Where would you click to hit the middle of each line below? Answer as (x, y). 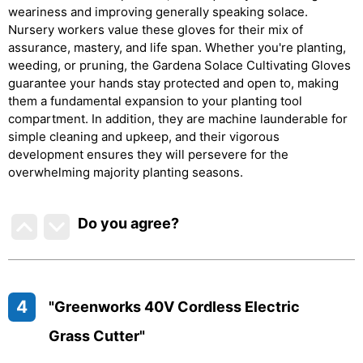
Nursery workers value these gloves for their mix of (156, 30)
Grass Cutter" (96, 336)
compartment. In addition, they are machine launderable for (178, 119)
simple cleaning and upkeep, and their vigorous (144, 137)
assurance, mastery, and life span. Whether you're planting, (177, 47)
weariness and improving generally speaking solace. (158, 12)
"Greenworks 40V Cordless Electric (174, 307)
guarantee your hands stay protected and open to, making (173, 83)
